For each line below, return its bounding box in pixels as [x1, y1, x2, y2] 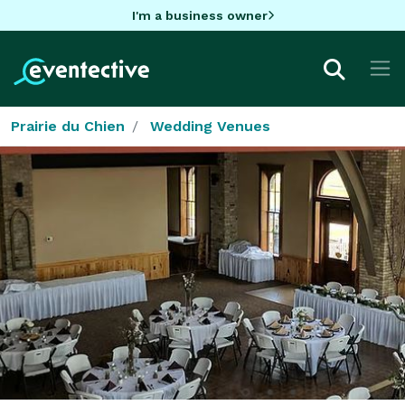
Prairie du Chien [11, 117, 125, 135]
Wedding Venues [150, 117, 270, 135]
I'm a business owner [131, 7, 268, 23]
